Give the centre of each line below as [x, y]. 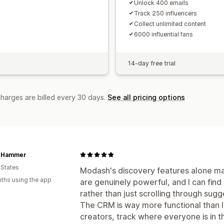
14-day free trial [152, 63]
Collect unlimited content [170, 23]
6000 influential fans [163, 34]
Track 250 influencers [165, 13]
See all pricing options [146, 97]
